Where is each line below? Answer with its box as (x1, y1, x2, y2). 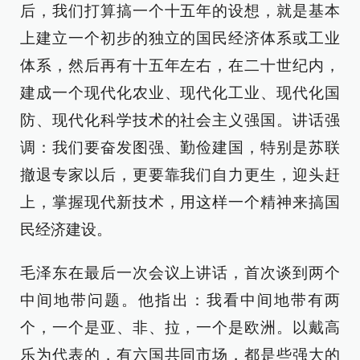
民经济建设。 (20, 221, 112, 238)
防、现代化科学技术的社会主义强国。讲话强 (20, 112, 340, 129)
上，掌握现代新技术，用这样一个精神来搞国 (20, 194, 340, 211)
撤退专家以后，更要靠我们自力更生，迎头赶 (20, 166, 340, 183)
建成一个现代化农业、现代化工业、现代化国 (20, 84, 340, 101)
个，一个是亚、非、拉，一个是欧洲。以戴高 (20, 319, 340, 336)
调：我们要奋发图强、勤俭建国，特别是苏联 (20, 139, 340, 156)
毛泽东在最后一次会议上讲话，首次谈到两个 (20, 264, 340, 281)
